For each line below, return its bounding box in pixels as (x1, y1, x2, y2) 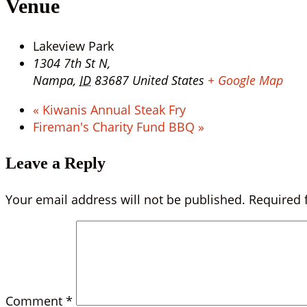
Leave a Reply (5, 153, 106, 172)
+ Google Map (208, 71, 283, 88)
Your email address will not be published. (5, 191, 245, 208)
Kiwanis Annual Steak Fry (39, 101, 186, 118)
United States (132, 71, 204, 88)
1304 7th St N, (33, 54, 110, 71)
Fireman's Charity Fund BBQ (33, 118, 198, 135)
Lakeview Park (33, 37, 114, 54)
